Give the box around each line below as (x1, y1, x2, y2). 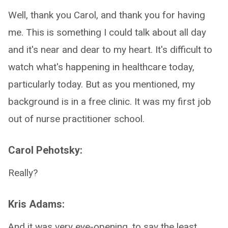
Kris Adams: (8, 198, 65, 210)
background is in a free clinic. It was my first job (8, 96, 211, 107)
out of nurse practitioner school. (8, 113, 145, 125)
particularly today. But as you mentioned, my (8, 78, 195, 90)
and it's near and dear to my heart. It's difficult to (8, 44, 212, 55)
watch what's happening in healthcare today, (8, 61, 194, 73)
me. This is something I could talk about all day (8, 26, 206, 38)
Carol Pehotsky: (8, 144, 82, 156)
